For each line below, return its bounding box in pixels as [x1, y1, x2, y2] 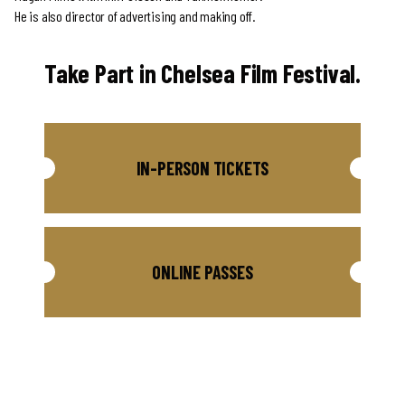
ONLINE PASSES [152, 261, 253, 283]
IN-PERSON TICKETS [136, 157, 269, 179]
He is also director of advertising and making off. [14, 7, 255, 24]
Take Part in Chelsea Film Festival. [44, 58, 361, 89]
